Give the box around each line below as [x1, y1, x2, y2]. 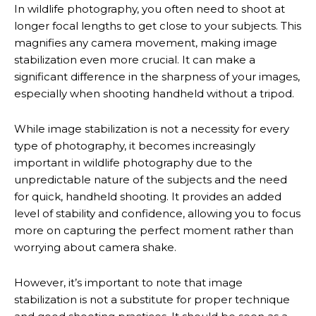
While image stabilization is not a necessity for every [14, 122, 289, 135]
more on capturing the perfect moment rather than [14, 224, 293, 237]
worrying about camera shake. [14, 241, 176, 254]
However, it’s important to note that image [14, 276, 243, 289]
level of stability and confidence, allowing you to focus [14, 207, 300, 220]
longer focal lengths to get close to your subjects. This [14, 19, 301, 32]
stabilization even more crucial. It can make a [14, 53, 255, 66]
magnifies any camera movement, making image [14, 36, 277, 49]
